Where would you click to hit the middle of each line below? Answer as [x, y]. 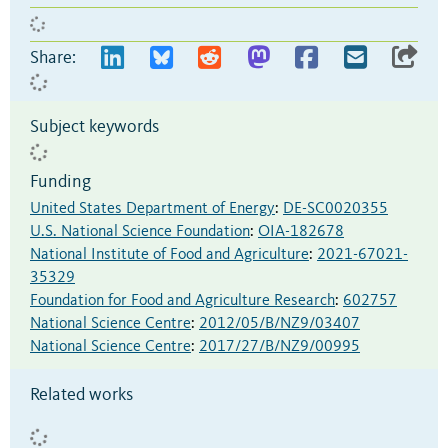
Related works [81, 394]
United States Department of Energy [152, 208]
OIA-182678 [301, 231]
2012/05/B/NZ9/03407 [279, 323]
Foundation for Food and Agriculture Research [182, 300]
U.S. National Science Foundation [140, 231]
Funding [60, 181]
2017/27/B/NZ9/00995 [279, 346]
